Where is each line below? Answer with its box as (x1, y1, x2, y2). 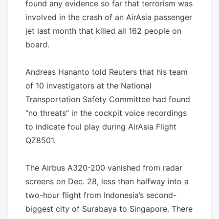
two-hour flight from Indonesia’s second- (25, 190, 176, 200)
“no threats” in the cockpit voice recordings (25, 108, 187, 118)
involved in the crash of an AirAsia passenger (25, 12, 192, 22)
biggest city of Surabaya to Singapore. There (25, 203, 193, 214)
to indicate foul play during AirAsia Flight (25, 121, 176, 131)
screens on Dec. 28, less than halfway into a (25, 176, 189, 186)
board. (25, 39, 49, 49)
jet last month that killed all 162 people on (25, 25, 181, 36)
